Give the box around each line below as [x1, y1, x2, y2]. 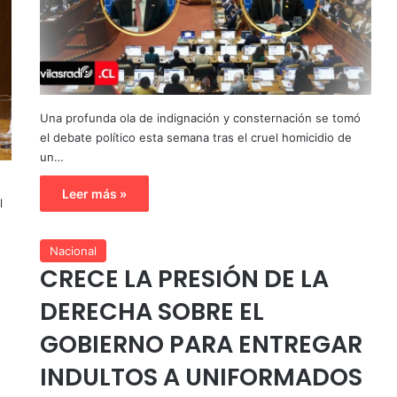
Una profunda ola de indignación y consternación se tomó [39, 110, 361, 125]
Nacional [49, 243, 97, 258]
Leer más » [61, 185, 127, 201]
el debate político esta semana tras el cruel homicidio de [39, 129, 352, 144]
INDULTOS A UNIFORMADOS [39, 360, 362, 393]
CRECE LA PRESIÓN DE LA [39, 261, 329, 295]
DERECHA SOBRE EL [39, 294, 264, 328]
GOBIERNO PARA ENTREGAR [39, 327, 362, 361]
